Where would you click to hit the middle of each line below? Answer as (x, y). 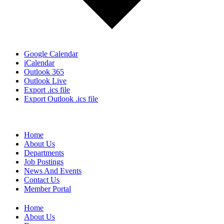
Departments (44, 153)
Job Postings (44, 162)
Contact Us (42, 180)
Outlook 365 (44, 72)
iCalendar (39, 63)
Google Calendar (51, 54)
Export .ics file (47, 90)
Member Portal (47, 189)
